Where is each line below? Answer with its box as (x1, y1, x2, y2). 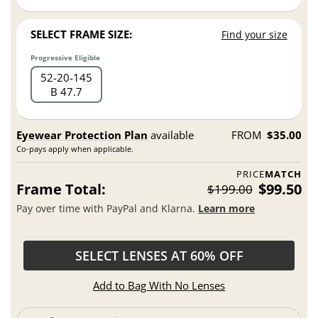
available (148, 128, 194, 143)
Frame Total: (16, 180, 106, 199)
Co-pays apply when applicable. (16, 143, 134, 155)
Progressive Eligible (31, 53, 101, 63)
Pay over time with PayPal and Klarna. (16, 201, 199, 215)
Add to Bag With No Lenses (93, 278, 225, 293)
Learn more (198, 201, 256, 215)
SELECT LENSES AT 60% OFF (75, 246, 243, 264)
